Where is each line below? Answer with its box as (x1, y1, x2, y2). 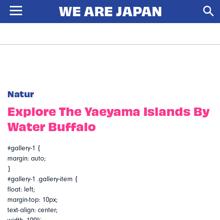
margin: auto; (7, 155, 46, 163)
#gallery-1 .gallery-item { (7, 175, 78, 183)
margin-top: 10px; (7, 196, 57, 204)
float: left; (7, 186, 35, 193)
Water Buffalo (7, 118, 96, 134)
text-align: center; (7, 206, 57, 214)
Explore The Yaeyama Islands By (7, 103, 210, 118)
